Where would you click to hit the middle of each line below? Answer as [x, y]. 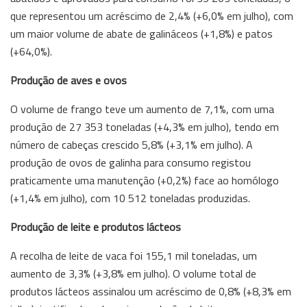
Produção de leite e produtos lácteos [96, 226]
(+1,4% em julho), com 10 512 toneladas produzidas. [130, 198]
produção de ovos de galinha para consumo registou [131, 162]
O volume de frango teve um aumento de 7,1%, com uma [142, 109]
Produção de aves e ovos [69, 80]
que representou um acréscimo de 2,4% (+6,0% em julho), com [152, 15]
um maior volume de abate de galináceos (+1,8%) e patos [142, 33]
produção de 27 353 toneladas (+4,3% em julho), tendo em [145, 126]
